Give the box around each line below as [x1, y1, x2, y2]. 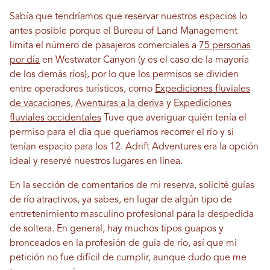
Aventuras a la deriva [75, 99, 164, 109]
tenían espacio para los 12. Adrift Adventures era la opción [10, 142, 259, 152]
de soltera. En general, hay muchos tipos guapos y [10, 224, 224, 234]
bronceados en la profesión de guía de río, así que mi [10, 239, 237, 249]
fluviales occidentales [10, 113, 101, 124]
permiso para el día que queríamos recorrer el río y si [10, 128, 234, 138]
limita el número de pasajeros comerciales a [10, 41, 199, 51]
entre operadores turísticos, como [10, 84, 155, 95]
